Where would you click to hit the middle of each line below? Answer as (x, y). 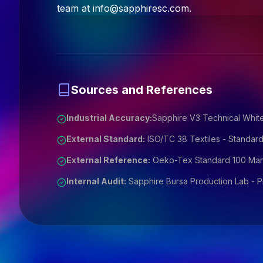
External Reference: (108, 160)
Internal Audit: (96, 181)
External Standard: (106, 139)
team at (75, 8)
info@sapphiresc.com (141, 8)
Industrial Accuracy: (109, 118)
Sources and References (142, 90)
